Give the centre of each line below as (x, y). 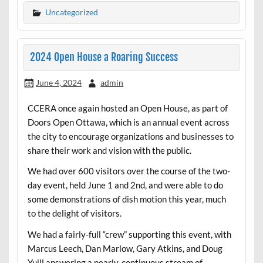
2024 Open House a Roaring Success (104, 58)
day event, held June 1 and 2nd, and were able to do (125, 185)
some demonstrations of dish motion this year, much (127, 199)
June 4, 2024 (58, 82)
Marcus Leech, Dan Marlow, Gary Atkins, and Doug (125, 248)
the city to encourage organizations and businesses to (130, 136)
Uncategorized (71, 12)
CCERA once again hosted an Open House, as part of (127, 108)
